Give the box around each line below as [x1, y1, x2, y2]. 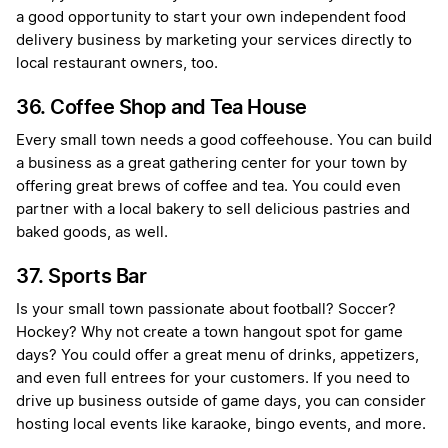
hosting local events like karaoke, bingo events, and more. [16, 417, 426, 433]
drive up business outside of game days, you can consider [16, 394, 426, 410]
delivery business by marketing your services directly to [16, 33, 412, 49]
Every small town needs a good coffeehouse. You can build [16, 133, 432, 149]
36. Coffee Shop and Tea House [16, 95, 307, 120]
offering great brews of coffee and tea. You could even [16, 179, 401, 195]
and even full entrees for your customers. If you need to [16, 371, 410, 387]
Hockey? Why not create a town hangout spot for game [16, 325, 403, 341]
